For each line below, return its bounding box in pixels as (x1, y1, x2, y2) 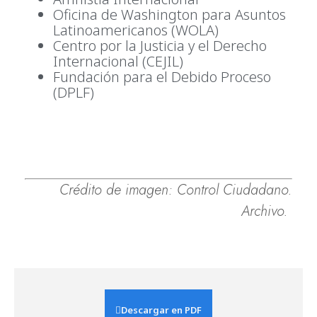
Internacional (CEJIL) (53, 51, 183, 71)
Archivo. (241, 200, 292, 221)
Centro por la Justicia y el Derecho (53, 35, 267, 55)
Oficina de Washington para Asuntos (53, 4, 286, 24)
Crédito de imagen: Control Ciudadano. (59, 179, 292, 200)
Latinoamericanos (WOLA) (53, 20, 219, 40)
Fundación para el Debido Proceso (53, 67, 271, 86)
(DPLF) (53, 82, 94, 102)
